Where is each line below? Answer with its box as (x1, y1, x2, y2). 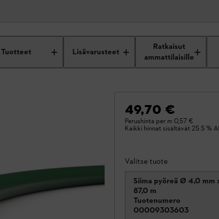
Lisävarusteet (72, 46, 120, 58)
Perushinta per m (125, 117, 173, 125)
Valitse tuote (125, 156, 168, 166)
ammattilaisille (144, 52, 195, 63)
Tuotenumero (133, 196, 180, 205)
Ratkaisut (153, 41, 186, 52)
